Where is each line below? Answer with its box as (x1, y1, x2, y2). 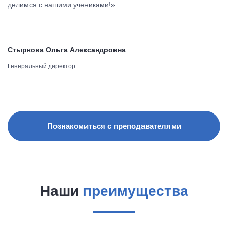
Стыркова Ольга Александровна (8, 46, 126, 54)
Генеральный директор (8, 63, 75, 70)
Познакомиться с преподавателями (47, 122, 181, 130)
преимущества (82, 183, 188, 199)
